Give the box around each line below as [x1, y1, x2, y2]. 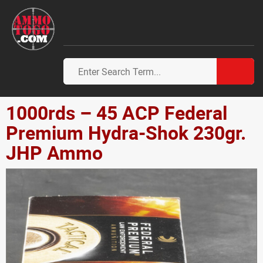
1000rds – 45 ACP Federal [6, 100, 227, 125]
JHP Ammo [6, 140, 103, 165]
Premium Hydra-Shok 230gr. [6, 120, 246, 145]
